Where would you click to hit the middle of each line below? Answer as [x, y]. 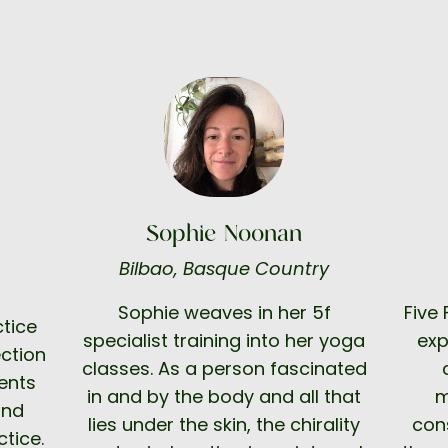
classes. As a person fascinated [224, 368]
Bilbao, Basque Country [224, 268]
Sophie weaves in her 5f [224, 312]
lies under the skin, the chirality [224, 424]
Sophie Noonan [224, 233]
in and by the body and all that [224, 396]
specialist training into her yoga [224, 340]
